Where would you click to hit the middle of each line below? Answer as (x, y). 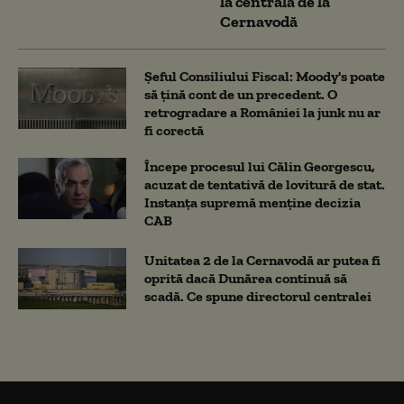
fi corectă (174, 130)
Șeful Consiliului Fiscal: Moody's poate (265, 76)
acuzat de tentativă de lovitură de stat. (265, 184)
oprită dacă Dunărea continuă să (246, 278)
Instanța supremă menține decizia (252, 202)
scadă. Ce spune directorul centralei (258, 296)
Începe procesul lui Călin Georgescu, (260, 166)
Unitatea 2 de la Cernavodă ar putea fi (262, 260)
